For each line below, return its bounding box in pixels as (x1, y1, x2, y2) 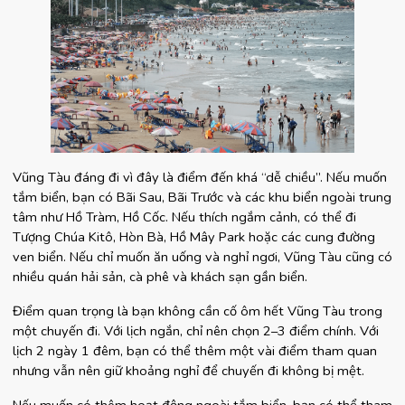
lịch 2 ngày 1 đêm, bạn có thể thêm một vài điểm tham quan (13, 342, 377, 360)
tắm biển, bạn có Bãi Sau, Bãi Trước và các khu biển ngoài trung (13, 188, 391, 206)
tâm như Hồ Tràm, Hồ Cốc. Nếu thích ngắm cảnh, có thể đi (13, 208, 356, 226)
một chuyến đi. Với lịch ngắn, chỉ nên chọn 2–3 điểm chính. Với (13, 322, 379, 340)
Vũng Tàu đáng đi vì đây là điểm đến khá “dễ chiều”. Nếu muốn (13, 168, 387, 186)
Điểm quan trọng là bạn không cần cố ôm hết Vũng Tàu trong (13, 302, 382, 320)
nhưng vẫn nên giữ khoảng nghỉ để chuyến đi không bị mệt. (13, 362, 364, 380)
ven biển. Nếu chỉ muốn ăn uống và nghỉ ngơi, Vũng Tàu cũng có (13, 248, 392, 266)
